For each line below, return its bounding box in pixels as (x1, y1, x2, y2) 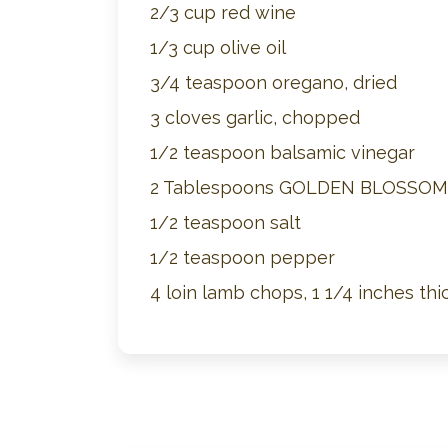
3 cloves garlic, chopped (150, 107, 360, 128)
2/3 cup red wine (150, 2, 296, 23)
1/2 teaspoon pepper (150, 247, 335, 268)
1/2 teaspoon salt (150, 212, 301, 233)
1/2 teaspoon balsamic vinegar (150, 142, 415, 163)
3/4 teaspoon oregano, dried (150, 72, 397, 93)
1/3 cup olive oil (150, 37, 286, 58)
